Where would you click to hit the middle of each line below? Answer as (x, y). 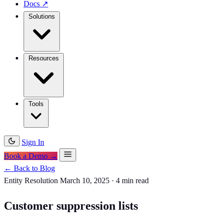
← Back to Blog (29, 168)
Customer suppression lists (71, 206)
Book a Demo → (31, 156)
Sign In (33, 142)
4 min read (132, 180)
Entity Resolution (31, 180)
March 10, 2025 (85, 180)
